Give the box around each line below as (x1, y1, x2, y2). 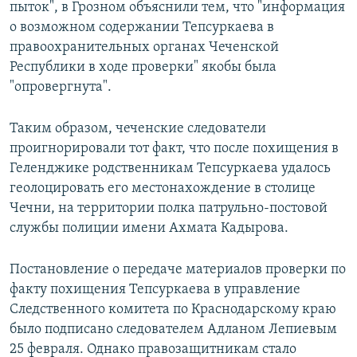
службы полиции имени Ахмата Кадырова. (10, 221, 288, 237)
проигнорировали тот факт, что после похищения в (10, 141, 339, 157)
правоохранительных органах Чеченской (10, 40, 279, 56)
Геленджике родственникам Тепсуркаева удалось (10, 161, 331, 177)
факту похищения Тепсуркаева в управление (10, 282, 300, 298)
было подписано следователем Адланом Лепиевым (10, 322, 337, 338)
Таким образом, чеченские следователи (10, 121, 266, 137)
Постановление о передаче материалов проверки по (10, 262, 346, 278)
